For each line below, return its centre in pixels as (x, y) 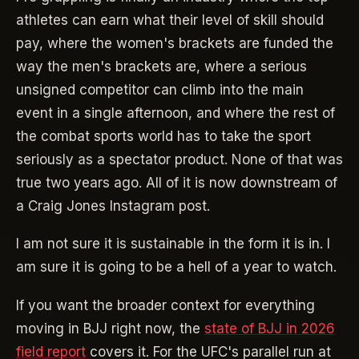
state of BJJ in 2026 (270, 329)
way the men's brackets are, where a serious (161, 66)
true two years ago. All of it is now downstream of (177, 182)
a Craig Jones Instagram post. (113, 206)
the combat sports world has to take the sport (163, 136)
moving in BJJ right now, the (110, 329)
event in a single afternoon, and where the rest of (175, 113)
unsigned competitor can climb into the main (160, 89)
